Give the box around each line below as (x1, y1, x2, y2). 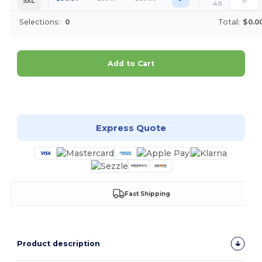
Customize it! (110, 88, 166, 98)
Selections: (19, 18, 60, 27)
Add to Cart (107, 59, 154, 68)
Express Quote (95, 122, 166, 133)
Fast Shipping (124, 189, 170, 198)
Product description (17, 239, 101, 249)
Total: (218, 18, 240, 27)
